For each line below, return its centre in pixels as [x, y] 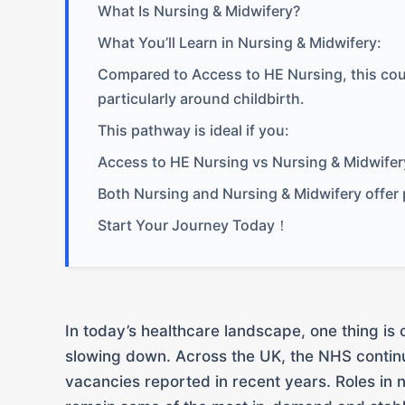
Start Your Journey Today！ [193, 225]
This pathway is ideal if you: [193, 130]
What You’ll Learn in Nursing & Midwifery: [240, 42]
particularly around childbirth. [201, 98]
